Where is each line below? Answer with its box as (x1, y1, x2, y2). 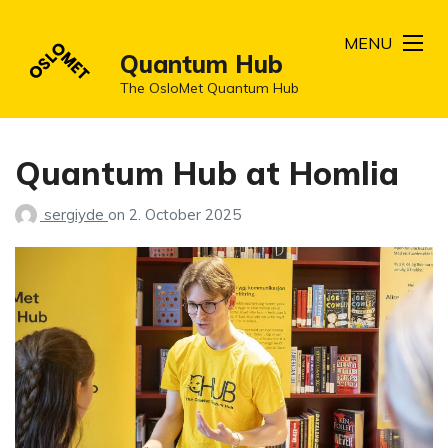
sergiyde (44, 205, 108, 225)
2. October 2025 (129, 205, 241, 225)
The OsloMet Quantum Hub (120, 79, 299, 97)
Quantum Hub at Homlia (15, 152, 399, 193)
